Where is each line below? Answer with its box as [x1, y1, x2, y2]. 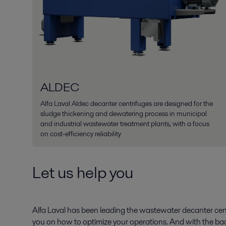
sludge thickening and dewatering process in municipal [40, 108, 207, 119]
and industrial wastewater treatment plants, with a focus [40, 118, 209, 129]
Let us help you [32, 160, 133, 184]
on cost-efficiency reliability [40, 128, 121, 139]
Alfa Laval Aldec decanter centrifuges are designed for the [40, 98, 213, 108]
